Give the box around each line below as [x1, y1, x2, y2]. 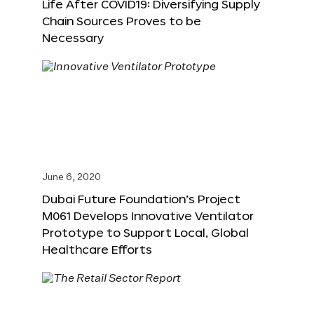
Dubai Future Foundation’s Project [42, 192, 240, 206]
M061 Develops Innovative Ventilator [42, 209, 254, 223]
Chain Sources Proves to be [42, 14, 201, 28]
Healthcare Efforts [42, 243, 152, 257]
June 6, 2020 [42, 173, 101, 183]
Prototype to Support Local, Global [42, 226, 249, 240]
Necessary [42, 31, 104, 45]
